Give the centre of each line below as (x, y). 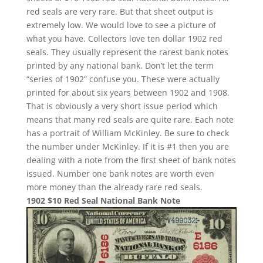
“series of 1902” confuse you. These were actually (123, 79)
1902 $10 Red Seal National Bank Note (103, 200)
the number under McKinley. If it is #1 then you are (127, 146)
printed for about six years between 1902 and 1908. (128, 92)
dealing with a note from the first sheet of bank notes (131, 160)
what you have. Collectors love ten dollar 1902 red (124, 38)
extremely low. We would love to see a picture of (121, 25)
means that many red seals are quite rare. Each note (130, 119)
